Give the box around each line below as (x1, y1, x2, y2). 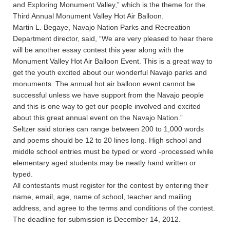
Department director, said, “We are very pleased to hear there (13, 34, 213, 43)
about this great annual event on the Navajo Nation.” (13, 113, 183, 122)
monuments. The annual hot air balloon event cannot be (13, 79, 195, 88)
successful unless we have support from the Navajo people (13, 90, 204, 99)
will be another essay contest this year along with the (13, 45, 184, 54)
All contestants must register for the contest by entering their (13, 181, 208, 189)
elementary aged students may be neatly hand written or (13, 158, 196, 167)
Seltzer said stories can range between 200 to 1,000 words (13, 124, 204, 133)
